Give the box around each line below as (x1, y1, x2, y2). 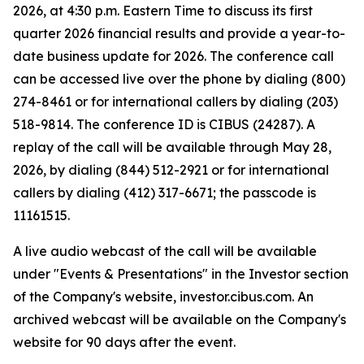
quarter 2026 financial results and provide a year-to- (13, 25, 345, 42)
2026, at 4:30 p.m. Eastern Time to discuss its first (13, 2, 313, 19)
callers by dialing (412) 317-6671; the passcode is (13, 184, 316, 201)
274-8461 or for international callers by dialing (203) (13, 93, 338, 110)
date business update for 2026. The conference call (13, 48, 334, 65)
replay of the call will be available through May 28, (13, 139, 331, 156)
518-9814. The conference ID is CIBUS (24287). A (13, 116, 315, 133)
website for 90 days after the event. (13, 334, 236, 351)
